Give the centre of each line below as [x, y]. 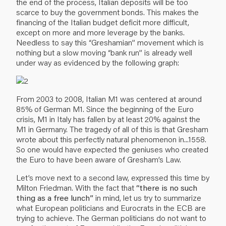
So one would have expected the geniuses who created [112, 149]
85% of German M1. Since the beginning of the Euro [105, 108]
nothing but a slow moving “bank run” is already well [104, 52]
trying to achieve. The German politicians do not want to [111, 217]
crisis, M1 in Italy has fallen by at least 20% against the [108, 119]
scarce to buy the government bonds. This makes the [107, 12]
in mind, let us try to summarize [147, 197]
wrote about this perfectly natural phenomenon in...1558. [111, 139]
